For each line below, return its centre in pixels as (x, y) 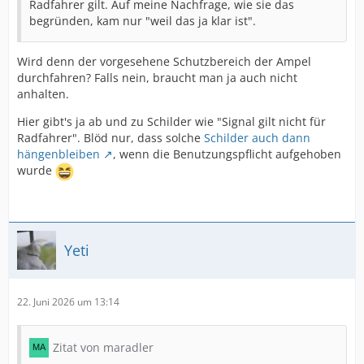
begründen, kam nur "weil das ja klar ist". (143, 21)
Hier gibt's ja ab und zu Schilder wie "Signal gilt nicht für (171, 121)
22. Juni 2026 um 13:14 (68, 302)
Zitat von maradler (103, 347)
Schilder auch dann (257, 138)
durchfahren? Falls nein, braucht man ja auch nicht (157, 78)
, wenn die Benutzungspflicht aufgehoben (227, 154)
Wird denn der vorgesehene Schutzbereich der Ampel (164, 61)
